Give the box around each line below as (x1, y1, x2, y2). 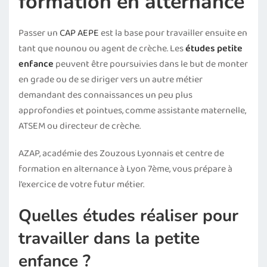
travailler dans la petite (18, 227, 200, 250)
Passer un (18, 26, 60, 41)
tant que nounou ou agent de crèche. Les (18, 41, 185, 56)
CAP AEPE (60, 26, 99, 41)
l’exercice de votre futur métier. (18, 177, 144, 192)
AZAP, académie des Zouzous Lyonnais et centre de (18, 146, 224, 161)
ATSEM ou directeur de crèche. (18, 119, 141, 133)
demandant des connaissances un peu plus (18, 88, 193, 103)
